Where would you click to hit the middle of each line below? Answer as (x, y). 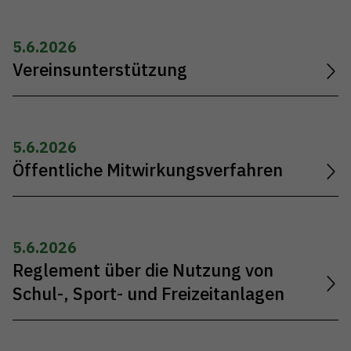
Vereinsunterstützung (100, 69)
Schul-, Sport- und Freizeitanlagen (148, 294)
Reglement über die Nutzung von (143, 271)
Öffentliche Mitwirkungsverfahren (148, 170)
